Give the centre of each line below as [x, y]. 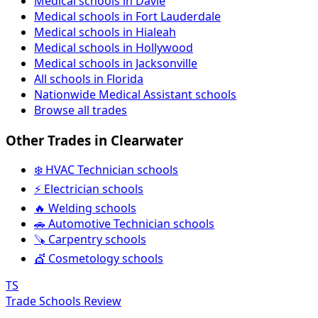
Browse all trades [81, 110]
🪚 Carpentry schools [90, 240]
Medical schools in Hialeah [105, 32]
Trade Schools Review [64, 301]
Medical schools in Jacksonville [116, 63]
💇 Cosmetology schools [99, 259]
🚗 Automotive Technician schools [124, 224]
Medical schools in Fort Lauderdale [127, 16]
